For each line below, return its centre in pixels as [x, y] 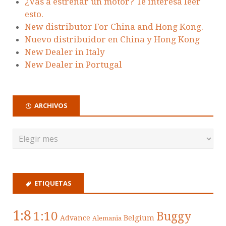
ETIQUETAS [53, 183]
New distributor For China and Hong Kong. [114, 27]
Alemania [107, 218]
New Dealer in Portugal [73, 65]
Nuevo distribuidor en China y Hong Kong [112, 40]
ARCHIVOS [51, 106]
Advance [75, 218]
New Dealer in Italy [65, 52]
